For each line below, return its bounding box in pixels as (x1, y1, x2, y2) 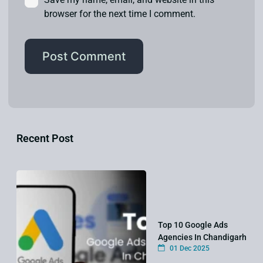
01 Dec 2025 (167, 244, 210, 252)
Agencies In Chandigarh (157, 232, 247, 242)
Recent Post (16, 132, 73, 145)
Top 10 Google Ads (157, 220, 228, 230)
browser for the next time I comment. (44, 8, 196, 20)
